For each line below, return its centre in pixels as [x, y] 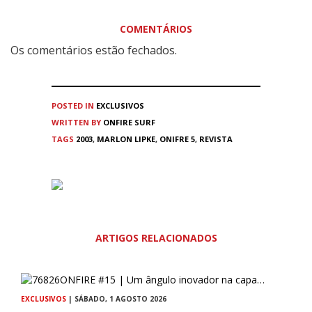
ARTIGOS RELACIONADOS [156, 237]
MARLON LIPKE [126, 139]
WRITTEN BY [77, 122]
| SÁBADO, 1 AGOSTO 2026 [116, 299]
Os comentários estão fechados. [94, 50]
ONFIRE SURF [129, 122]
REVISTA [216, 139]
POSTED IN [73, 105]
